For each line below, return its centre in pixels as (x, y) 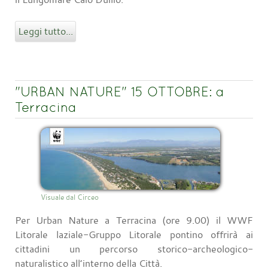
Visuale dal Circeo (70, 197)
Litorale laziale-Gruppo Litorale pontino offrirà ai (134, 235)
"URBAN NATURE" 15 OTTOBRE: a (120, 91)
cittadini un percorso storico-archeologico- (134, 249)
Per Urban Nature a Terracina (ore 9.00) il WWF (134, 220)
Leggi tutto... (45, 31)
